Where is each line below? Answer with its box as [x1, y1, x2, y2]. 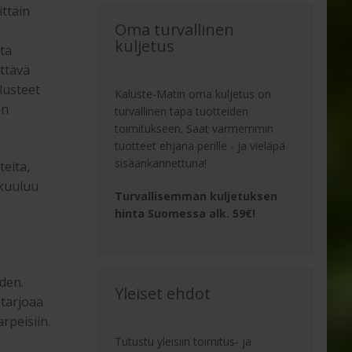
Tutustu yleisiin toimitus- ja [115, 334, 252, 350]
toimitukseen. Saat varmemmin [115, 121, 274, 137]
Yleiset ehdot [115, 282, 211, 304]
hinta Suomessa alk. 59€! [115, 205, 256, 221]
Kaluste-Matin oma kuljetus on [115, 86, 272, 102]
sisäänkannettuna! [115, 156, 207, 171]
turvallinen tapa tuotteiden [115, 104, 249, 119]
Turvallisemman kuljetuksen [115, 188, 278, 203]
